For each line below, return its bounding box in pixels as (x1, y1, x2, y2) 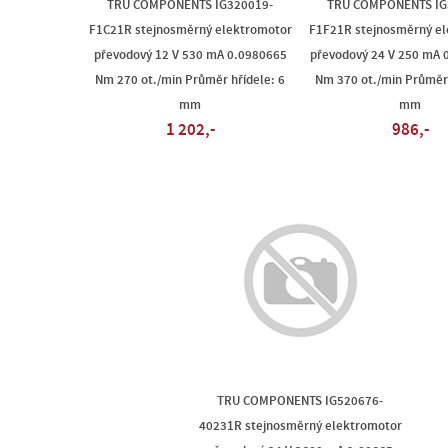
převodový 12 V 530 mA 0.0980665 (93, 48, 287, 62)
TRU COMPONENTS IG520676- (217, 394, 383, 408)
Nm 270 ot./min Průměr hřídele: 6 (95, 73, 285, 87)
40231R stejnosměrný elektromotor (198, 419, 402, 433)
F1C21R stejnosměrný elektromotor (88, 23, 292, 37)
